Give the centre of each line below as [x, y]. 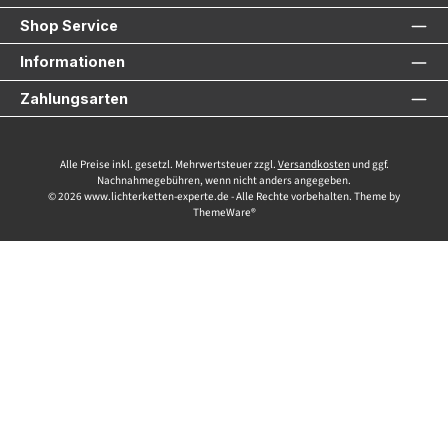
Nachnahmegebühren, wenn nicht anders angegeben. [224, 180]
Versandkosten [313, 164]
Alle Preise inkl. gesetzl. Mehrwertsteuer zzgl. [168, 164]
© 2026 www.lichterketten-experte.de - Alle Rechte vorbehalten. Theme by [224, 196]
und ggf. [369, 164]
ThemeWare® [224, 212]
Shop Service [69, 26]
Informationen [72, 62]
